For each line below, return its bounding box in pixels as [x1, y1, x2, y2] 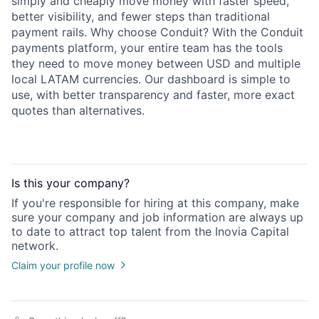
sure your [11, 209, 62, 224]
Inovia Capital [215, 224, 289, 239]
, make [263, 195, 299, 210]
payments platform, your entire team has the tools [11, 40, 283, 55]
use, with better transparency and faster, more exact [11, 87, 295, 102]
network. [11, 238, 58, 253]
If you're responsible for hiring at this [11, 195, 214, 210]
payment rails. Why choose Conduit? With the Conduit [11, 24, 303, 39]
